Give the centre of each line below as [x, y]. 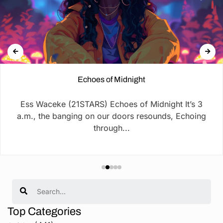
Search [24, 182]
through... [111, 128]
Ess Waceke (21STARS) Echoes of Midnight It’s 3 [111, 104]
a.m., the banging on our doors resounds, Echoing [111, 116]
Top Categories [44, 211]
